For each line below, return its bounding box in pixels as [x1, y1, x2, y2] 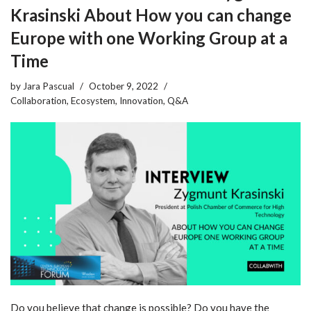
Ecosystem [71, 94, 115, 106]
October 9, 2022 [89, 80, 158, 92]
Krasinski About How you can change [10, 4, 292, 25]
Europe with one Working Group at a [10, 27, 287, 48]
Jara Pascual [23, 80, 74, 92]
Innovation [119, 94, 163, 106]
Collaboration [10, 94, 67, 106]
